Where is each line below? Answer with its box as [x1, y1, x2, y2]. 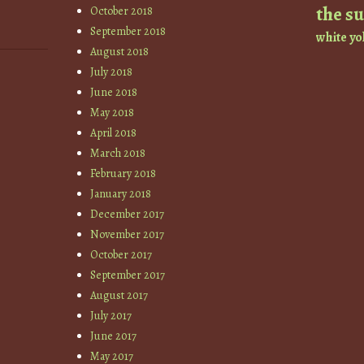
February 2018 [90, 165, 157, 181]
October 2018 [90, 2, 154, 19]
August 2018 [90, 43, 149, 59]
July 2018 [90, 63, 133, 80]
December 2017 [90, 206, 165, 222]
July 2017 [90, 307, 132, 323]
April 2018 [90, 124, 137, 141]
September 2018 [90, 23, 167, 39]
